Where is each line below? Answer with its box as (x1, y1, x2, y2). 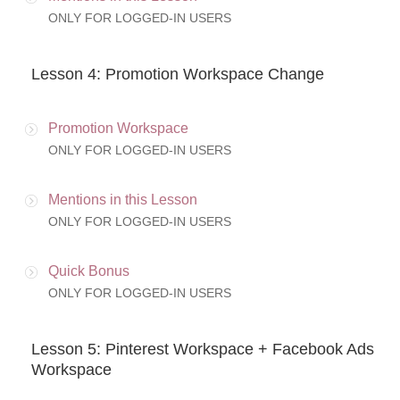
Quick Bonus (48, 263, 129, 279)
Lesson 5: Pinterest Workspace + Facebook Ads (31, 340, 374, 359)
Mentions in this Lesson (48, 192, 197, 208)
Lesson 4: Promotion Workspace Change (31, 65, 324, 84)
